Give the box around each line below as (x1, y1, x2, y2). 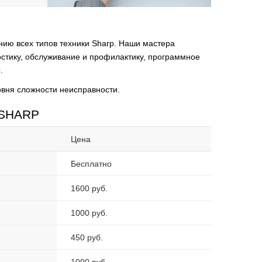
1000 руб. (71, 208, 108, 218)
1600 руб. (71, 184, 108, 194)
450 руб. (71, 233, 103, 243)
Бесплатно (71, 159, 112, 169)
